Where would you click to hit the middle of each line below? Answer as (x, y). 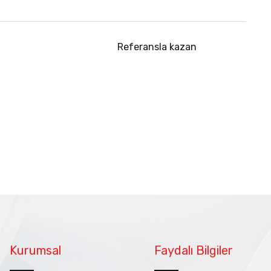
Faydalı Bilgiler (194, 250)
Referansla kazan (157, 47)
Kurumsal (35, 250)
